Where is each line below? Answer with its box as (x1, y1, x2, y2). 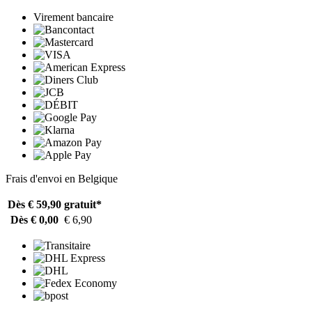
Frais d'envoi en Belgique (6, 172, 118, 185)
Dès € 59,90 (8, 198, 61, 210)
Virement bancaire (33, 10, 114, 23)
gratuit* (64, 198, 102, 210)
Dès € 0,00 (10, 213, 58, 226)
